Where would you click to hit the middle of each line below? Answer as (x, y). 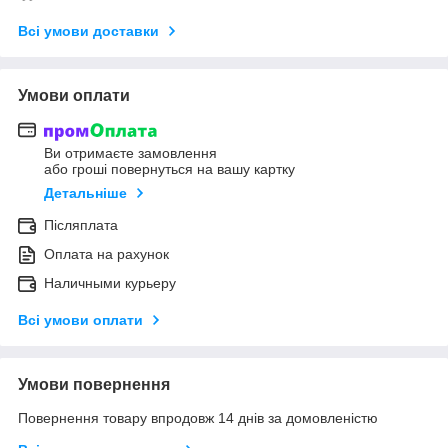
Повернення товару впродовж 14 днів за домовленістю (198, 418)
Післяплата (81, 225)
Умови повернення (94, 385)
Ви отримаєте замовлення (130, 153)
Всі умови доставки (88, 30)
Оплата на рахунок (106, 254)
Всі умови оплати (80, 320)
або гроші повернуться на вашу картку (169, 169)
